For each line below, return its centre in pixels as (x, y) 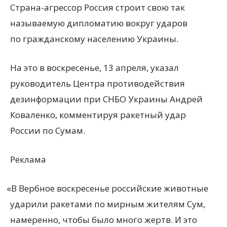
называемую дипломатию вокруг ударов (99, 23)
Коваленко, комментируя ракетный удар (98, 115)
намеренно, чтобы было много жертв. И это (104, 220)
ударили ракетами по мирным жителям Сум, (108, 204)
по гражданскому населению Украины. (94, 39)
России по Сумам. (48, 130)
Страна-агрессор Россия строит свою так (98, 7)
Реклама (28, 159)
